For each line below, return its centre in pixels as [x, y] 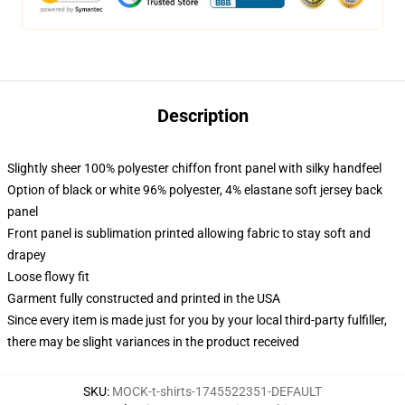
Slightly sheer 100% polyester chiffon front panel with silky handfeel [194, 168]
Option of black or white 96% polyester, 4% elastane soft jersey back [195, 190]
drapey [27, 255]
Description [202, 116]
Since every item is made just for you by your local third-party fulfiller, [197, 320]
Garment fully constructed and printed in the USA [144, 298]
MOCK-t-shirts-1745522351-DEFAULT [217, 391]
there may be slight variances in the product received [153, 342]
